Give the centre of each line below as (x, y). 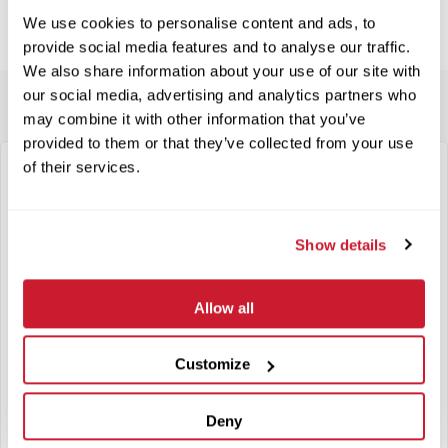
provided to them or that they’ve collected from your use (218, 143)
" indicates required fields (139, 178)
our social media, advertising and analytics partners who (219, 95)
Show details (341, 244)
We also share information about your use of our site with (222, 71)
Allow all (224, 308)
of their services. (81, 167)
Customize (213, 364)
